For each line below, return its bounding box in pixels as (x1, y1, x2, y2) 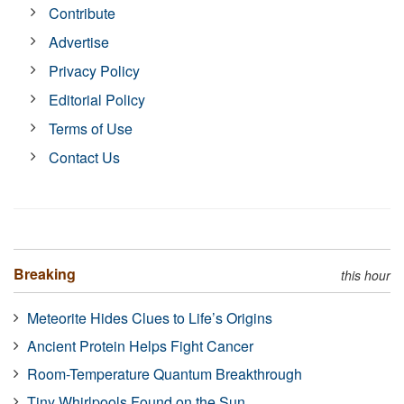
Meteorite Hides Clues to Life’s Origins (27, 308, 272, 328)
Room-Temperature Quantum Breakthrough (27, 363, 302, 384)
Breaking (14, 263, 76, 284)
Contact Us (49, 147, 121, 168)
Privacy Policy (49, 60, 141, 81)
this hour (341, 266, 390, 284)
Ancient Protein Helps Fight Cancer (27, 335, 253, 356)
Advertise (49, 32, 110, 52)
